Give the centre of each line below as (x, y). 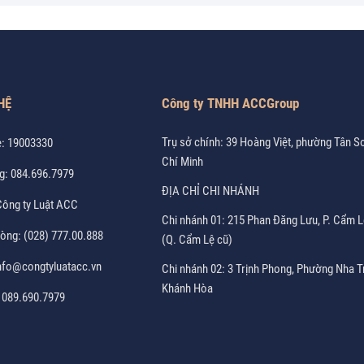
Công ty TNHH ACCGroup (230, 103)
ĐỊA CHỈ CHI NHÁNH (210, 191)
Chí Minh (182, 162)
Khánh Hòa (187, 288)
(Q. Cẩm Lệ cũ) (197, 240)
